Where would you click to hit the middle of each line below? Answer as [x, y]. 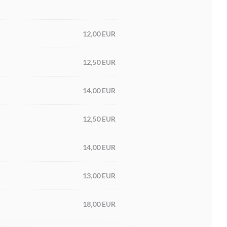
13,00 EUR [99, 176]
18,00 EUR [99, 204]
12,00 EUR [99, 34]
